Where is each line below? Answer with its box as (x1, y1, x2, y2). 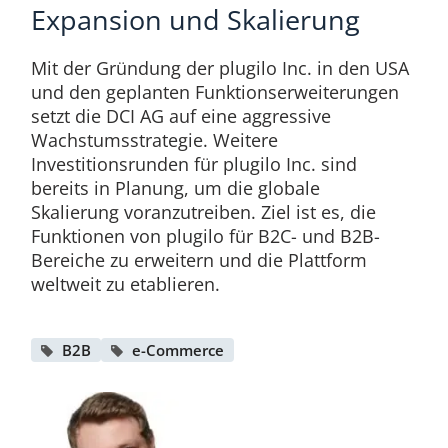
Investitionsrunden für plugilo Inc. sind (30, 152, 357, 177)
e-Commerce (131, 340, 224, 361)
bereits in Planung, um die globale (30, 176, 320, 201)
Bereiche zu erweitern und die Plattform (30, 248, 367, 273)
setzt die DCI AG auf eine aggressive (30, 104, 331, 129)
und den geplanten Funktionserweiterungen (30, 80, 399, 105)
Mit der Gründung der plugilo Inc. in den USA (30, 56, 409, 81)
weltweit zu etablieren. (30, 272, 220, 297)
